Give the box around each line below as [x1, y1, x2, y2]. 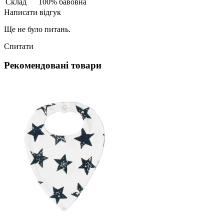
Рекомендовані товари [4, 60, 101, 71]
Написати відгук [4, 7, 61, 16]
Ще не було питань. [4, 24, 70, 33]
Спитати [4, 41, 33, 50]
